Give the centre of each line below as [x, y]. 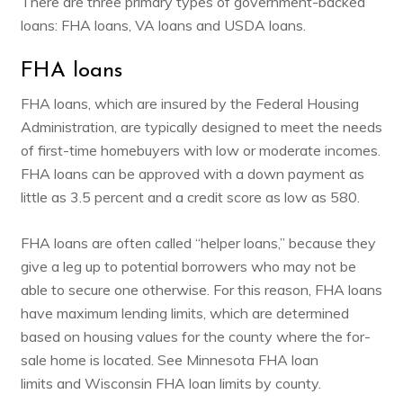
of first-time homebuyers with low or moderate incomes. [200, 150]
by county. [286, 383]
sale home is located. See [103, 359]
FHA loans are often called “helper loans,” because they [198, 242]
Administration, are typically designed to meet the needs [201, 126]
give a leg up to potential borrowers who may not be [188, 266]
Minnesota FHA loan [252, 359]
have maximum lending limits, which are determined [184, 313]
